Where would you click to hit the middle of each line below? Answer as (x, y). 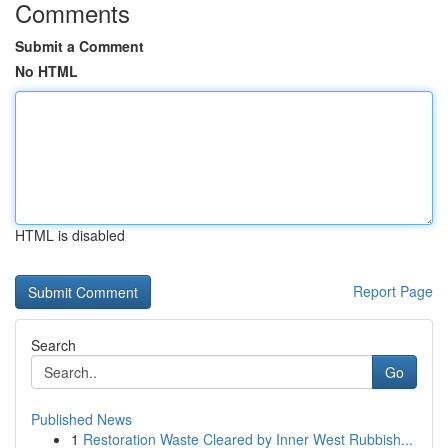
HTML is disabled (70, 235)
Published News (81, 419)
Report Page (393, 291)
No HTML (46, 71)
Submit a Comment (79, 46)
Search (53, 345)
